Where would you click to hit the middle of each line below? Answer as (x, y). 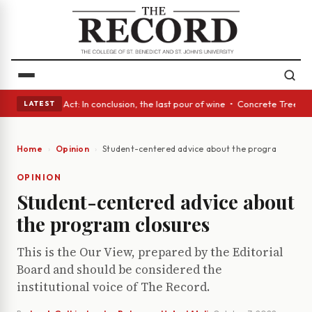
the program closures (113, 224)
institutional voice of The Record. (113, 287)
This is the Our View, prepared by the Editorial (150, 252)
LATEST (39, 103)
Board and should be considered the (119, 270)
